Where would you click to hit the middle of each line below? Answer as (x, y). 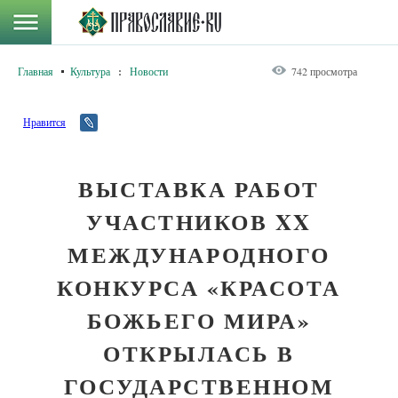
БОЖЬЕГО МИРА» (199, 320)
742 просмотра (324, 71)
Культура (90, 71)
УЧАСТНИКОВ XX (199, 222)
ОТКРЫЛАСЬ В (199, 353)
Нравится (44, 122)
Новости (149, 71)
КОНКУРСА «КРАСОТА (199, 287)
